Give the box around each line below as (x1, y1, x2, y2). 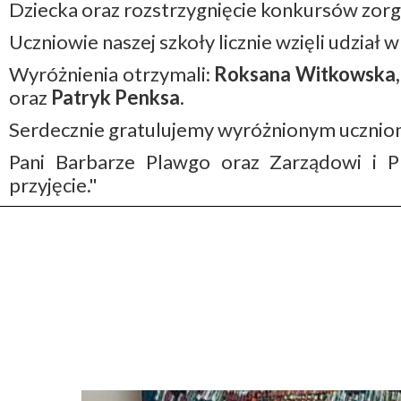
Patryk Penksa (51, 85, 180, 109)
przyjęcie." (9, 173, 98, 197)
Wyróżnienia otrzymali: (9, 62, 215, 86)
